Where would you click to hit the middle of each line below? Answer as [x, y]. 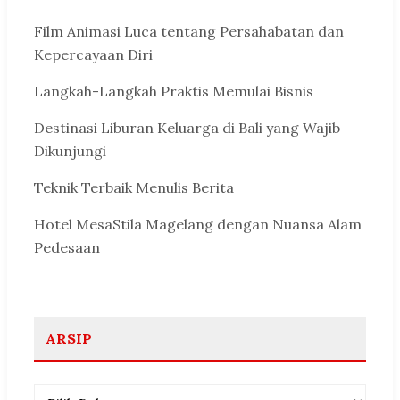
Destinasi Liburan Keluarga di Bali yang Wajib [187, 127]
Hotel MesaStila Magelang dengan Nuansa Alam [198, 224]
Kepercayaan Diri [93, 55]
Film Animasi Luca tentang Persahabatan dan [189, 32]
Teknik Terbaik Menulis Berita [134, 187]
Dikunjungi [70, 150]
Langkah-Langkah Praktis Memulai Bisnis [174, 92]
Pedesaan [67, 247]
